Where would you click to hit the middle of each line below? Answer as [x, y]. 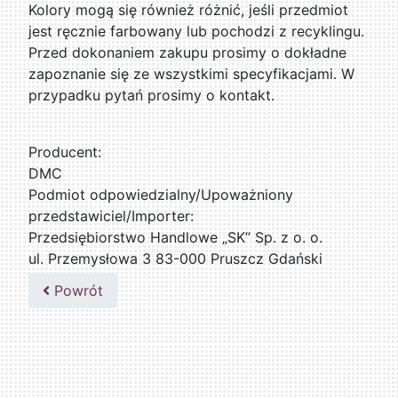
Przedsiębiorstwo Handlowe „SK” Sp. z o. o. [176, 238]
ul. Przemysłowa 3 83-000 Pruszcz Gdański [176, 259]
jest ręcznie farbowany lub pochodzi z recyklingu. [197, 32]
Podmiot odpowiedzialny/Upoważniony [161, 195]
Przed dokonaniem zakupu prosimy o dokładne [188, 53]
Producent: [65, 152]
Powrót [77, 291]
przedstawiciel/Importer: [111, 216]
